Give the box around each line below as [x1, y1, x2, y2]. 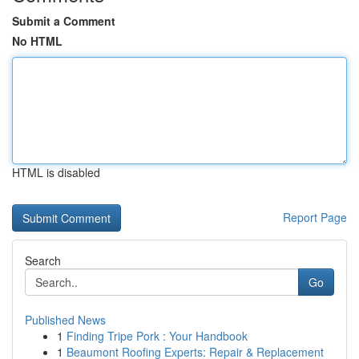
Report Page [283, 209, 347, 225]
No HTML [12, 33, 63, 49]
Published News [25, 312, 106, 328]
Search [25, 252, 61, 268]
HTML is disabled [12, 164, 100, 180]
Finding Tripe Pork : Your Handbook [67, 328, 248, 344]
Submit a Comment [12, 13, 115, 29]
